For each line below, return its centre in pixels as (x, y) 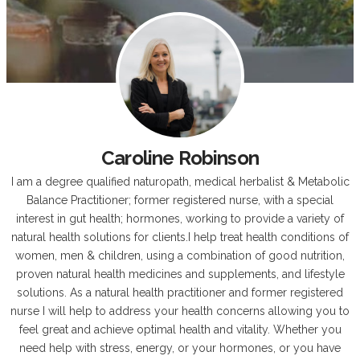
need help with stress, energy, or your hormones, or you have (180, 348)
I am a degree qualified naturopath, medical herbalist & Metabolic (180, 182)
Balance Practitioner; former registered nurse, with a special (180, 200)
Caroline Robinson (180, 157)
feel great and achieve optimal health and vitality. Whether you (180, 330)
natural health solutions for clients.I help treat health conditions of (180, 237)
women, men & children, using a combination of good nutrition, (180, 256)
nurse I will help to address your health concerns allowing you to (180, 311)
